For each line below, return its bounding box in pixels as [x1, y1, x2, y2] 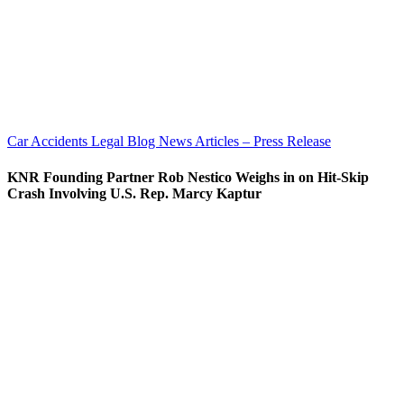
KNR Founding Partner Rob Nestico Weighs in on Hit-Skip [7, 169, 369, 185]
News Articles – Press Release [159, 133, 331, 150]
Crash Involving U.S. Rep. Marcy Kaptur [7, 185, 262, 201]
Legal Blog [91, 133, 159, 150]
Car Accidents [7, 133, 91, 150]
